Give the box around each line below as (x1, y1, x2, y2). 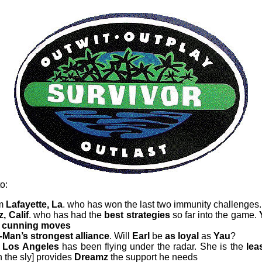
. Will (109, 230, 132, 241)
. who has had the (28, 209, 105, 220)
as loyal (165, 230, 199, 241)
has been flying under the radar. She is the (62, 241, 247, 251)
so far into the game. (170, 209, 259, 220)
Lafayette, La (6, 199, 63, 209)
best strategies (104, 209, 170, 220)
